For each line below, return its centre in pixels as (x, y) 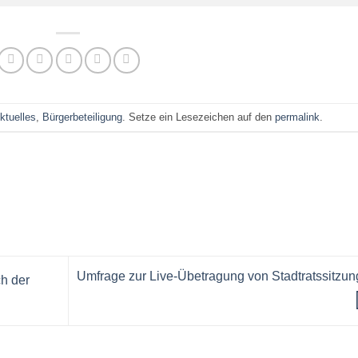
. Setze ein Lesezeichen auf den (198, 117)
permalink (297, 117)
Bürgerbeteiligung (82, 117)
